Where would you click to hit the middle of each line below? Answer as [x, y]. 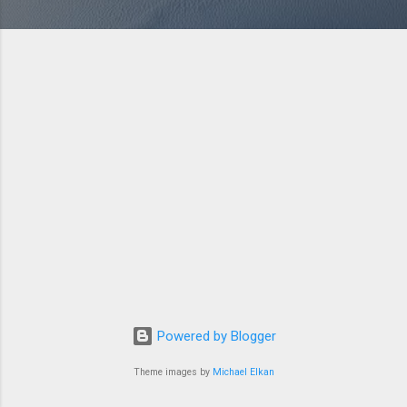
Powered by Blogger [214, 337]
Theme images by [173, 372]
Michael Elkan [243, 372]
